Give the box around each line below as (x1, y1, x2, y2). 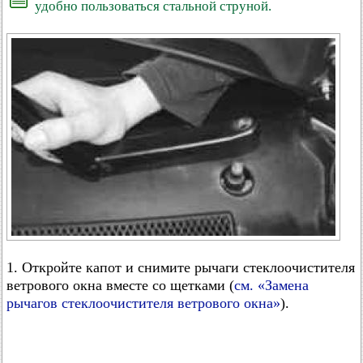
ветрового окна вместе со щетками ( (6, 277, 234, 293)
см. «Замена (234, 277, 309, 293)
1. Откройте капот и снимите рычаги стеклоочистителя (6, 259, 355, 275)
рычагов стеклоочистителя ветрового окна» (6, 295, 280, 311)
